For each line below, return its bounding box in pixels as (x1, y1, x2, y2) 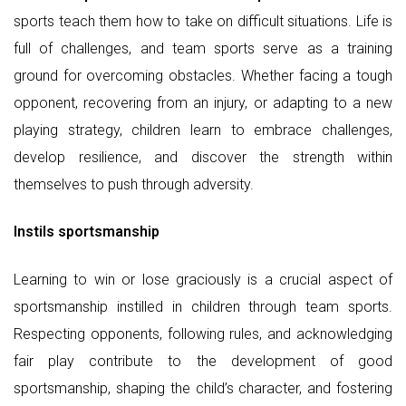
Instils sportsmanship (14, 223, 159, 241)
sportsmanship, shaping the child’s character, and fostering (14, 379, 392, 397)
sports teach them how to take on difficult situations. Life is (14, 12, 392, 30)
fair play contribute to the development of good (14, 352, 392, 370)
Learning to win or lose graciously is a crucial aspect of (14, 270, 392, 288)
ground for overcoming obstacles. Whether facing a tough (14, 66, 392, 84)
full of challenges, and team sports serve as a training (14, 39, 392, 57)
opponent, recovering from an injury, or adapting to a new (14, 93, 392, 111)
